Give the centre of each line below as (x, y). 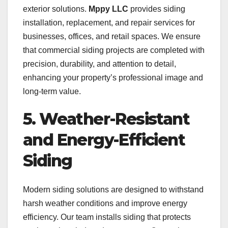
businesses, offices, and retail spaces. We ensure (112, 37)
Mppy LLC (108, 9)
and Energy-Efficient (104, 140)
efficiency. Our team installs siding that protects (107, 217)
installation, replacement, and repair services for (109, 23)
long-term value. (52, 92)
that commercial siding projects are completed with (114, 50)
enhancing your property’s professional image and (113, 78)
